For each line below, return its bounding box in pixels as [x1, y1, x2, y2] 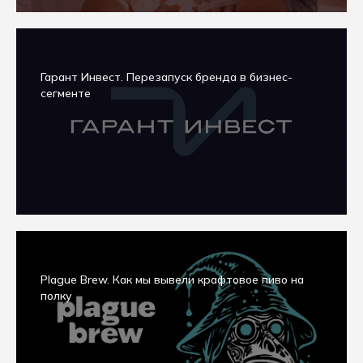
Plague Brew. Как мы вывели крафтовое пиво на [41, 272, 304, 287]
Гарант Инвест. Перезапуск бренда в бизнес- [41, 70, 293, 84]
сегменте [41, 86, 91, 100]
